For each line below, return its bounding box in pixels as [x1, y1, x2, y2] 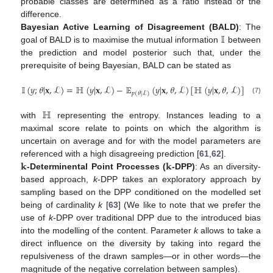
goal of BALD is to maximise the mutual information [21, 34, 221, 44]
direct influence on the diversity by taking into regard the [21, 238, 261, 249]
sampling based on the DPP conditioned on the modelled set [21, 187, 261, 197]
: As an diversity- [195, 161, 261, 172]
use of [21, 213, 49, 223]
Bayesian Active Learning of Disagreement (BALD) [21, 21, 239, 32]
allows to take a [198, 225, 261, 236]
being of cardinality [21, 200, 99, 210]
